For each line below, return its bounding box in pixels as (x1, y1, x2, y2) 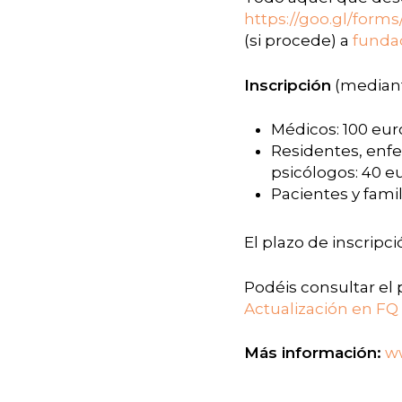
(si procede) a (244, 31, 353, 49)
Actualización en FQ (244, 299, 398, 318)
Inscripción (244, 75, 331, 94)
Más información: (244, 344, 381, 362)
